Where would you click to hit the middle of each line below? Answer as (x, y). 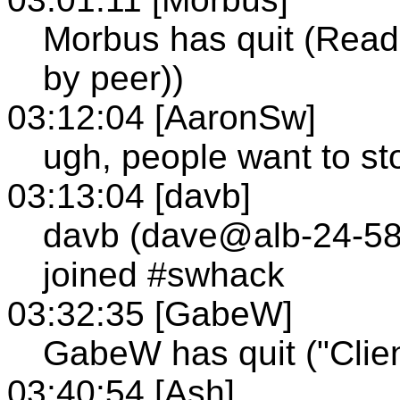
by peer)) (113, 78)
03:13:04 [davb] (129, 196)
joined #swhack (164, 274)
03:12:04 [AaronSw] (162, 117)
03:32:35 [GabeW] (150, 313)
